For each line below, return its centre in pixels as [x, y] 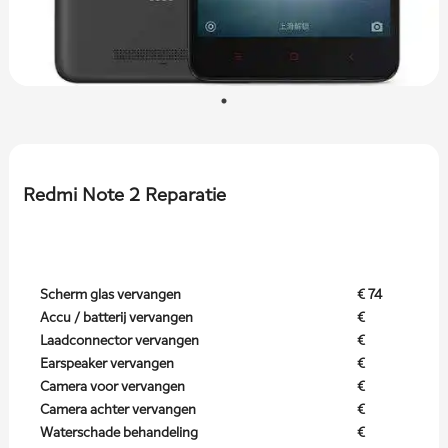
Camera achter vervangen [117, 409]
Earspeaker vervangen [106, 363]
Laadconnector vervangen [119, 340]
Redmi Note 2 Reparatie [124, 195]
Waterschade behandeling [118, 432]
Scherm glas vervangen [110, 294]
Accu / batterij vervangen [116, 317]
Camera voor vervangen [112, 386]
